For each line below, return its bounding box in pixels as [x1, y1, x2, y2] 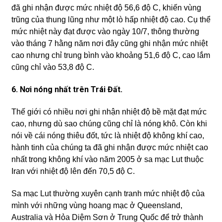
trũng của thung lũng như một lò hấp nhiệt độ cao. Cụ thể [11, 15, 211, 24]
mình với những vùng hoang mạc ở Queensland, [11, 201, 182, 210]
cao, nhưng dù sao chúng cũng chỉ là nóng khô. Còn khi [11, 119, 207, 128]
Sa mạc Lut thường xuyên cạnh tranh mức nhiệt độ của [11, 189, 205, 198]
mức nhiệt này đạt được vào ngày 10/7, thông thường [11, 27, 199, 36]
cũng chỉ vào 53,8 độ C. [11, 63, 94, 71]
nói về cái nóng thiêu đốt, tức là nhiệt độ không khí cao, [11, 131, 204, 140]
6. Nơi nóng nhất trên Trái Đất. [11, 85, 122, 94]
